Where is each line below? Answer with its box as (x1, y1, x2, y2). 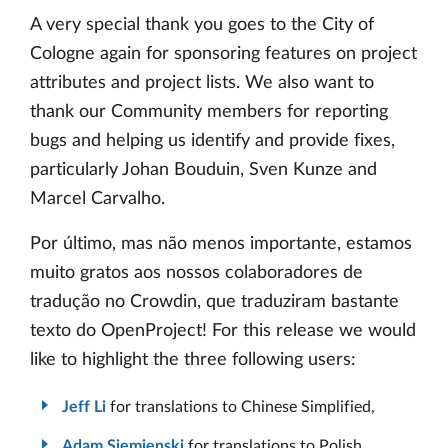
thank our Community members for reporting (30, 103, 388, 122)
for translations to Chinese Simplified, (106, 398, 375, 415)
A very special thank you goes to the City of (30, 16, 374, 35)
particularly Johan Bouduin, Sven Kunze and (30, 161, 377, 180)
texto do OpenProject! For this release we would (30, 322, 416, 341)
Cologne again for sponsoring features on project (30, 45, 417, 64)
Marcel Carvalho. (30, 190, 165, 209)
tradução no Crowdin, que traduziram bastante (30, 293, 399, 312)
